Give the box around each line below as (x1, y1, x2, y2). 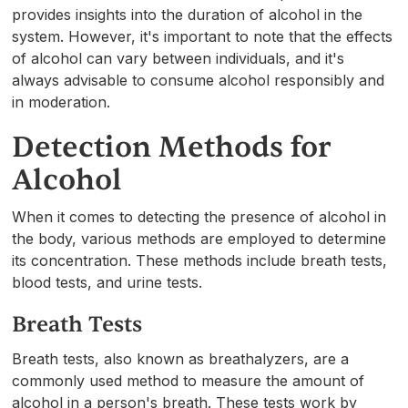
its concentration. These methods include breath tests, (12, 250, 388, 270)
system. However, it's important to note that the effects (12, 26, 393, 46)
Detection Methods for (12, 127, 332, 166)
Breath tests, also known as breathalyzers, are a (12, 349, 350, 368)
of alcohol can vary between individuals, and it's (12, 48, 345, 67)
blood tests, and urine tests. (12, 272, 203, 291)
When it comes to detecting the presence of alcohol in (12, 207, 387, 226)
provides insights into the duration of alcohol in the (12, 5, 363, 24)
